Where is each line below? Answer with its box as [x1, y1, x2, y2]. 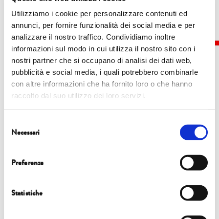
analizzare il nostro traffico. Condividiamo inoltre [11, 32, 175, 41]
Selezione [3, 118, 35, 127]
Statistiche [11, 187, 43, 198]
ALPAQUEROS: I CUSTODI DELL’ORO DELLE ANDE [32, 157, 187, 168]
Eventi [96, 87, 123, 103]
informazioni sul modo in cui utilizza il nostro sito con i [11, 44, 195, 53]
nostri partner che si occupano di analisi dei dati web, [11, 56, 192, 65]
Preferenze [11, 157, 44, 168]
